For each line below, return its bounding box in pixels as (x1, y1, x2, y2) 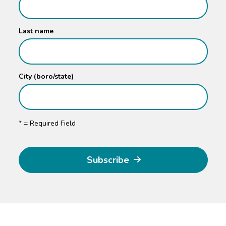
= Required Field (21, 118, 76, 128)
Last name (18, 26, 53, 36)
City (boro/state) (18, 71, 74, 81)
